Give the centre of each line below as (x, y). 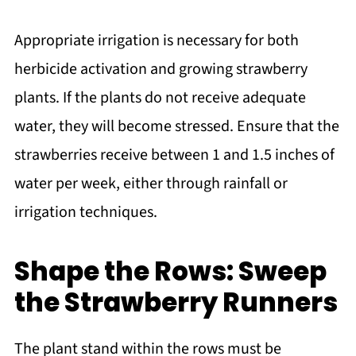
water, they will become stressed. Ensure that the (176, 127)
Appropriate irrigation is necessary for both (156, 41)
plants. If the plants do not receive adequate (160, 98)
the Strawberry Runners (176, 303)
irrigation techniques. (85, 213)
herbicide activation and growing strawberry (161, 70)
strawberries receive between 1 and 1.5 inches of (174, 155)
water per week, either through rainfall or (151, 184)
